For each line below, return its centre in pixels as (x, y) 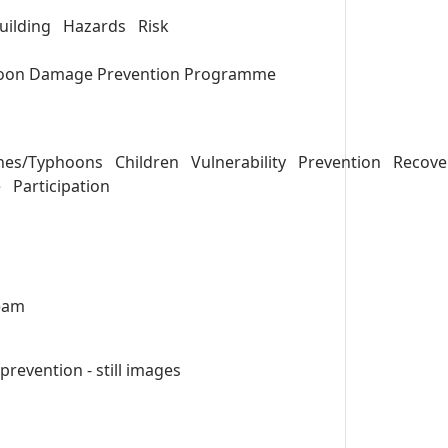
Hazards (94, 26)
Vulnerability (238, 162)
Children (147, 162)
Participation (61, 186)
